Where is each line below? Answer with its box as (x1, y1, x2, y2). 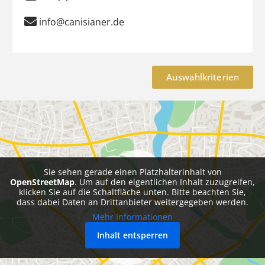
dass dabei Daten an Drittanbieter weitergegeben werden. (17, 196, 248, 208)
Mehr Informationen (92, 211, 173, 222)
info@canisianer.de (39, 15, 124, 28)
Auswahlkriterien (166, 70, 239, 83)
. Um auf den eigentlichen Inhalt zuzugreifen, (75, 176, 255, 188)
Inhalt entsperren (97, 229, 168, 241)
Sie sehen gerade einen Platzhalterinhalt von (43, 166, 222, 177)
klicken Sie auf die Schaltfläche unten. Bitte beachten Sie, (19, 186, 246, 198)
